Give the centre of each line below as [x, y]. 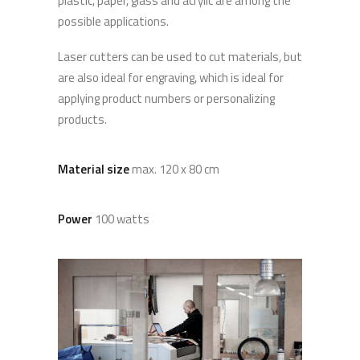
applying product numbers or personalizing [166, 98]
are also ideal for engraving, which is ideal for [171, 78]
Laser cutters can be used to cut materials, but [180, 57]
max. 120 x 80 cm [176, 169]
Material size [95, 169]
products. [82, 119]
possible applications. [113, 21]
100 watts [121, 219]
